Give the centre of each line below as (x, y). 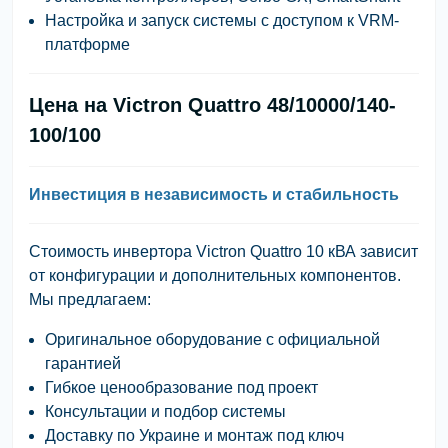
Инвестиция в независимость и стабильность (214, 194)
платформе (87, 44)
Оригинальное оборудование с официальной (212, 339)
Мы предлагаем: (90, 299)
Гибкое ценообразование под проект (181, 387)
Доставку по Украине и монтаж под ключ (194, 435)
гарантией (83, 363)
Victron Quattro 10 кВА (276, 251)
